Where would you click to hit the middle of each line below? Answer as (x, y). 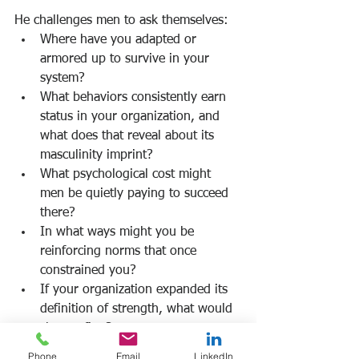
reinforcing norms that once (120, 252)
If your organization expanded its (136, 290)
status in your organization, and (132, 117)
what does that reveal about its (129, 137)
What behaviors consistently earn (135, 98)
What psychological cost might (127, 175)
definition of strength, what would (138, 310)
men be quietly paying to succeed (136, 194)
